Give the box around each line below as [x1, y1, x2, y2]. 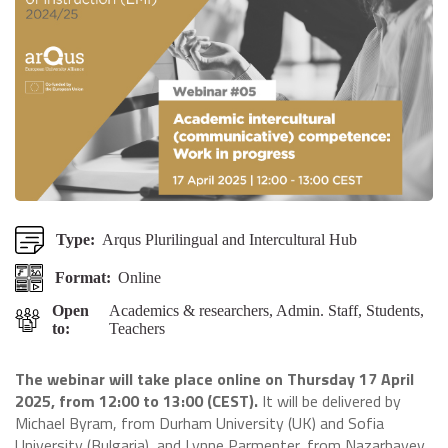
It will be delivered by [258, 389, 401, 413]
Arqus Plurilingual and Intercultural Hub [101, 231, 357, 248]
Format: [55, 269, 111, 286]
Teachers [109, 320, 166, 337]
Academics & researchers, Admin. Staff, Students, [109, 302, 425, 319]
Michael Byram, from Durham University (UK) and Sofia [15, 411, 384, 435]
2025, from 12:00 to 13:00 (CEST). [15, 389, 258, 413]
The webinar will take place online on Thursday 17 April [15, 367, 414, 391]
